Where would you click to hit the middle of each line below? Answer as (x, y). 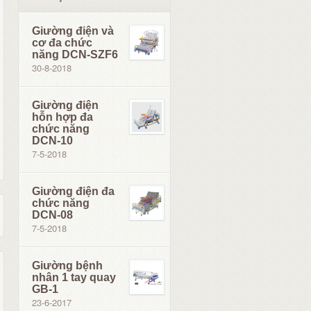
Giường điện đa (73, 191)
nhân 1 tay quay (74, 277)
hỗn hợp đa (62, 117)
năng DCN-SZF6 (75, 54)
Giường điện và (73, 31)
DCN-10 (52, 141)
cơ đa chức (62, 43)
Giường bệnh (67, 266)
